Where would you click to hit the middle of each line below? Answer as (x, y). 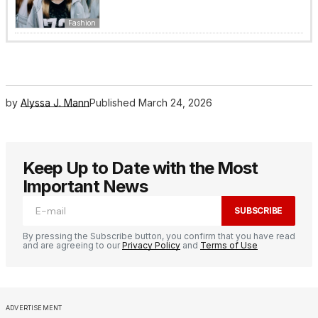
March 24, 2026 (175, 102)
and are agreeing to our (72, 245)
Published (113, 102)
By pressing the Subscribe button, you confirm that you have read (159, 236)
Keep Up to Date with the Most (141, 168)
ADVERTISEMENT (34, 307)
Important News (85, 186)
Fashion (82, 22)
